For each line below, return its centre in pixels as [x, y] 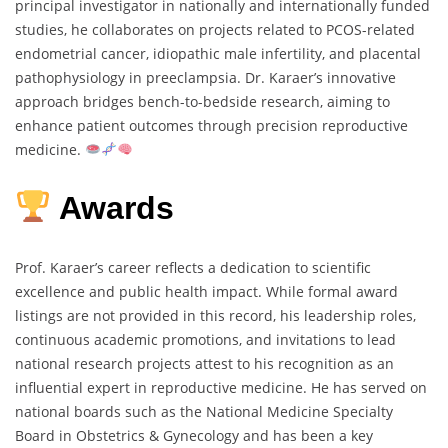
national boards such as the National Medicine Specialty [204, 411]
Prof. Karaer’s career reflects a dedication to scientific [193, 267]
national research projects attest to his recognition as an [204, 363]
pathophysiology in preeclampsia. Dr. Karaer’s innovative [205, 77]
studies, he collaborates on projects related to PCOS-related [215, 29]
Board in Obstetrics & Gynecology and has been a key [194, 435]
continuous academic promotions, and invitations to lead [205, 339]
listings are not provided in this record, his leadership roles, [215, 315]
